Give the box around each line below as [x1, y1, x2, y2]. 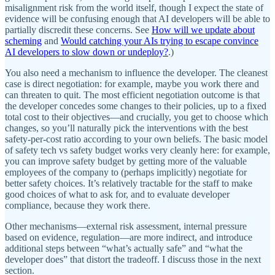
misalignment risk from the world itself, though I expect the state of [5, 2, 263, 14]
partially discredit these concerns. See [5, 25, 152, 36]
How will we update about [152, 25, 255, 36]
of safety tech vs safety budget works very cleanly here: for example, [5, 145, 270, 156]
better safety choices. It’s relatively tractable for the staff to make [5, 178, 252, 189]
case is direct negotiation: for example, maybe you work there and [5, 79, 259, 90]
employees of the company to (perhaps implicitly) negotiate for [5, 167, 247, 178]
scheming [5, 36, 42, 47]
